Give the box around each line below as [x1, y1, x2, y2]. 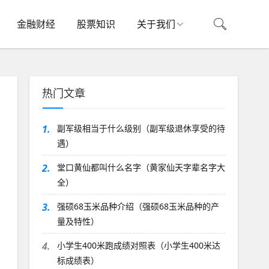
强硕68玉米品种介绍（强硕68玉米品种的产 [56, 201, 219, 212]
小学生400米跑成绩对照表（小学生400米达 [56, 240, 220, 251]
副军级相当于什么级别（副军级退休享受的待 [56, 122, 225, 134]
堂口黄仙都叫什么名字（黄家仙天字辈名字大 [56, 162, 225, 173]
